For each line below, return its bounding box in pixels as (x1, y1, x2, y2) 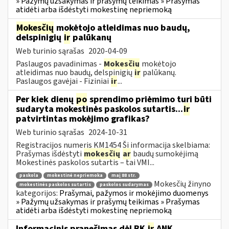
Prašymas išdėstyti (16, 148, 83, 159)
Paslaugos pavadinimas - (16, 58, 103, 70)
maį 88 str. (111, 172, 136, 179)
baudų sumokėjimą (131, 148, 198, 159)
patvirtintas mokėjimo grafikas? (16, 112, 150, 125)
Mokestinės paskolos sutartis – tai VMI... (16, 156, 154, 168)
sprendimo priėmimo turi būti (87, 93, 212, 106)
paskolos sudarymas (100, 181, 149, 188)
